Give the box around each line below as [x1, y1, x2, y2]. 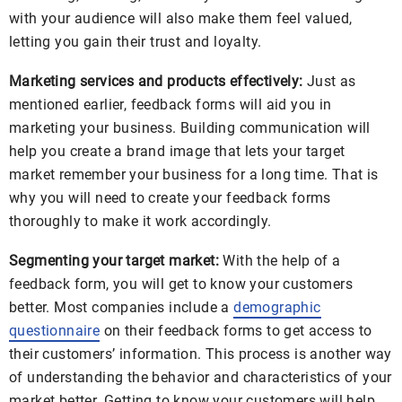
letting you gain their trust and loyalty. [9, 33, 262, 51]
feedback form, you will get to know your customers [9, 275, 353, 293]
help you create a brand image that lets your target [9, 143, 345, 161]
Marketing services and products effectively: [9, 73, 303, 91]
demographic [233, 299, 321, 317]
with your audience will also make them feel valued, [9, 10, 353, 28]
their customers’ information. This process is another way [9, 345, 392, 363]
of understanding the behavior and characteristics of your [9, 369, 392, 387]
